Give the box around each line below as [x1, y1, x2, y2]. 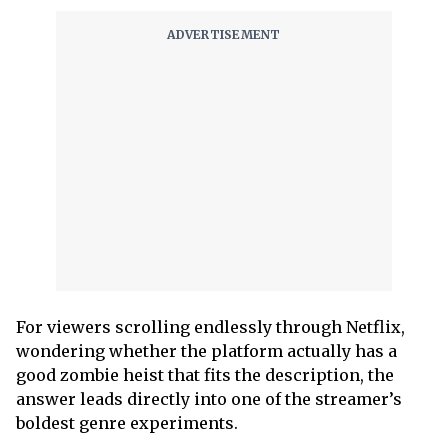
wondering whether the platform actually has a [16, 341, 397, 361]
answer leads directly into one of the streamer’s [16, 389, 402, 409]
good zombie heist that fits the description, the [16, 365, 394, 385]
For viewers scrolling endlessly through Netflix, [16, 317, 405, 337]
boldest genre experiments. [16, 413, 238, 433]
